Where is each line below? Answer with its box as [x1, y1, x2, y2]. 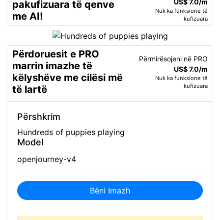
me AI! [12, 10, 43, 22]
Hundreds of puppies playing [17, 127, 125, 137]
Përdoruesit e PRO [12, 48, 99, 60]
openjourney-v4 [17, 154, 76, 164]
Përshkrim [17, 111, 60, 122]
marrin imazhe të [12, 59, 92, 72]
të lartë [12, 83, 47, 95]
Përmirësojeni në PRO [139, 54, 208, 63]
